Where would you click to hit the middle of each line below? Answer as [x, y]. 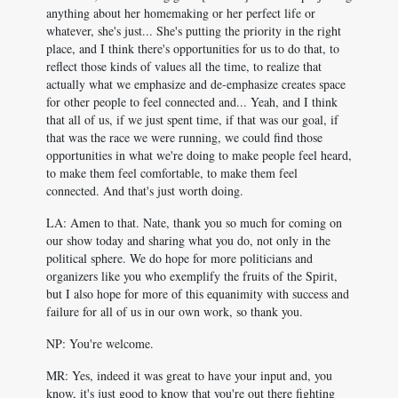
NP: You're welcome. [100, 343]
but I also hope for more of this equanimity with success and [198, 294]
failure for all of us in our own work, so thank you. [175, 311]
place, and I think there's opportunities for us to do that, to [193, 48]
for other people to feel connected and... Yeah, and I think [192, 102]
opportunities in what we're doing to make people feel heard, [199, 155]
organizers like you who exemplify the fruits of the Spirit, [192, 276]
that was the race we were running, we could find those [184, 137]
